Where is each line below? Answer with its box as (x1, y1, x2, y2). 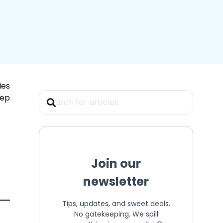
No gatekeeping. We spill (74, 209, 158, 219)
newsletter (83, 173, 149, 190)
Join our (91, 155, 141, 172)
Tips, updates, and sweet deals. (62, 198, 170, 209)
